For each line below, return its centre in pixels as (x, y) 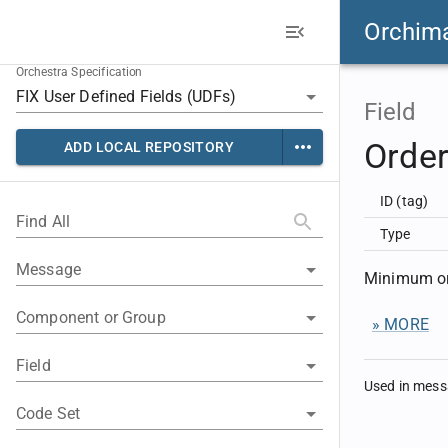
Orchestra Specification (79, 72)
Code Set (48, 413)
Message (49, 269)
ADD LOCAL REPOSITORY (149, 147)
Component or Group (91, 317)
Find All (43, 221)
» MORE (400, 324)
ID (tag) (404, 201)
